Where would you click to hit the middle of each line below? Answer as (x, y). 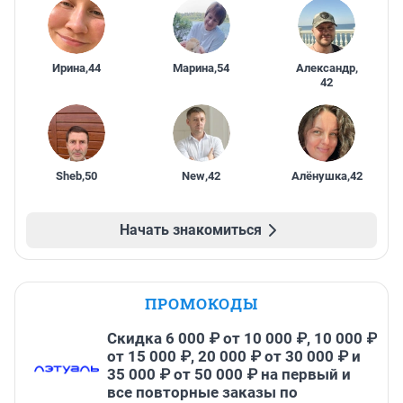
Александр (325, 68)
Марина (194, 68)
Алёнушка (319, 176)
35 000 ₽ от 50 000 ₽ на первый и (229, 375)
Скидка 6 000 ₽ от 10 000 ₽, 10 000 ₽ (242, 339)
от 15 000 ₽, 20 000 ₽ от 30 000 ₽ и (234, 357)
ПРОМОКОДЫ (201, 304)
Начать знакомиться (191, 230)
